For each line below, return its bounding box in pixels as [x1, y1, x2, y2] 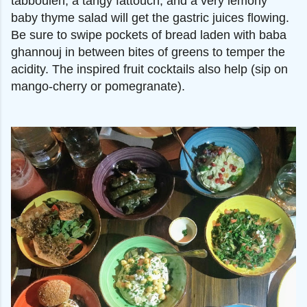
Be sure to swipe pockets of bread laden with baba [11, 27, 286, 42]
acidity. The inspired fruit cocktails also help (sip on [11, 62, 288, 76]
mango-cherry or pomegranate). [11, 79, 185, 93]
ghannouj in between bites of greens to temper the [11, 45, 285, 59]
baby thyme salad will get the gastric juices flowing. [11, 10, 289, 25]
